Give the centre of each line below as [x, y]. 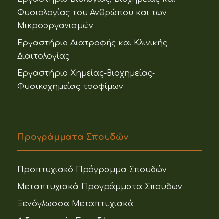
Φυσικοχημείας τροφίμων [70, 87]
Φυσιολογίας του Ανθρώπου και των [92, 13]
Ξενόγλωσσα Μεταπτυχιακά [75, 204]
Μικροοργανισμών [55, 26]
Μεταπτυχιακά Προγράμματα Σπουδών [100, 187]
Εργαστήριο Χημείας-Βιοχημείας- [86, 74]
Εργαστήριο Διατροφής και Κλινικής [92, 43]
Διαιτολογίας [43, 56]
